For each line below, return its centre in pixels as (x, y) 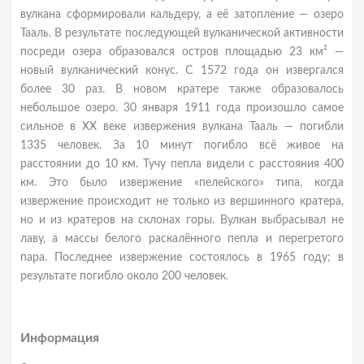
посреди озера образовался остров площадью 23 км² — (182, 52)
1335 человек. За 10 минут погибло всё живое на (182, 145)
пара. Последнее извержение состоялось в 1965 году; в (182, 258)
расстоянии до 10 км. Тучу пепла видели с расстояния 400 (182, 164)
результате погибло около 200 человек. (124, 276)
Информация (60, 338)
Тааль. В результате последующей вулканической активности (182, 33)
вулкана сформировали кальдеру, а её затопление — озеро (182, 15)
